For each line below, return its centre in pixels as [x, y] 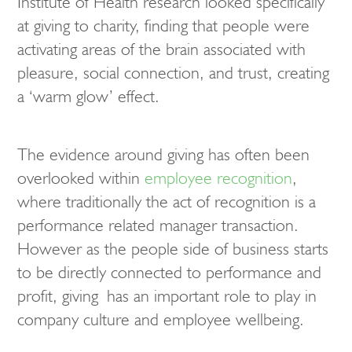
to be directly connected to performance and [169, 272]
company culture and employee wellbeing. [161, 319]
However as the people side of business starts [173, 249]
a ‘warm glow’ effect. [88, 96]
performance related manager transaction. [158, 225]
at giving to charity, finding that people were [163, 26]
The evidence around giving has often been [163, 154]
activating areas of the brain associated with [161, 49]
